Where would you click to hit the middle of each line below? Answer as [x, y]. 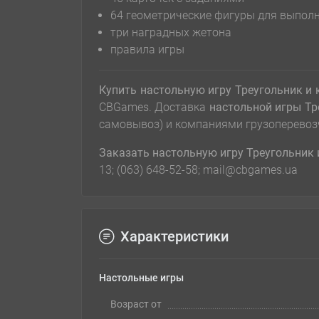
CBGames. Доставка [154, 108]
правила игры [147, 50]
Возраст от [136, 304]
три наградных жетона [171, 33]
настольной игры [255, 108]
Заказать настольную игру [172, 153]
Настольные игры [141, 278]
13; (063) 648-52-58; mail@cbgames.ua [198, 170]
